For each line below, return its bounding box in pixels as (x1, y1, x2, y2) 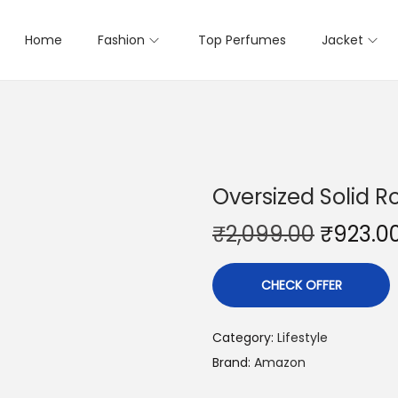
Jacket (322, 31, 363, 49)
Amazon (254, 354, 306, 371)
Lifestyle (277, 329, 328, 346)
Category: (212, 329, 277, 346)
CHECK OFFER (260, 276, 342, 294)
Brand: (212, 354, 254, 371)
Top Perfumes (198, 31, 286, 49)
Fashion (98, 31, 145, 49)
